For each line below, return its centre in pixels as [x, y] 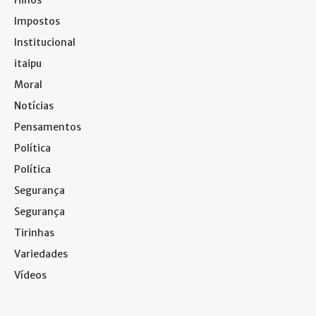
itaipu [28, 63]
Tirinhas [34, 232]
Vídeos [30, 275]
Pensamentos [48, 127]
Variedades [41, 254]
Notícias [34, 105]
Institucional [45, 42]
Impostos [37, 21]
